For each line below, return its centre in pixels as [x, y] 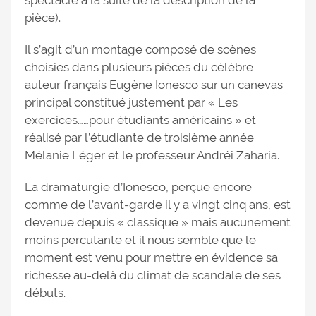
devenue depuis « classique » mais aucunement [158, 222]
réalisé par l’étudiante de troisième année [139, 138]
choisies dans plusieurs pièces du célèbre [139, 67]
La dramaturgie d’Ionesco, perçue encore [138, 187]
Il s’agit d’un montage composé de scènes [140, 49]
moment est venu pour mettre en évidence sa [151, 257]
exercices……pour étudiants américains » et [140, 120]
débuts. [45, 293]
